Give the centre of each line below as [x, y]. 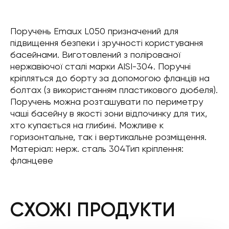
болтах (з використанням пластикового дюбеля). [114, 90]
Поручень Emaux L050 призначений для [94, 31]
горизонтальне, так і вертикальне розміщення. [108, 137]
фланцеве [32, 160]
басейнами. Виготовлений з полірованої [95, 54]
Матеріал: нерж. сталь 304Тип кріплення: [97, 148]
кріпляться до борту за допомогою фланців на [110, 78]
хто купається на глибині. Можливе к [87, 125]
